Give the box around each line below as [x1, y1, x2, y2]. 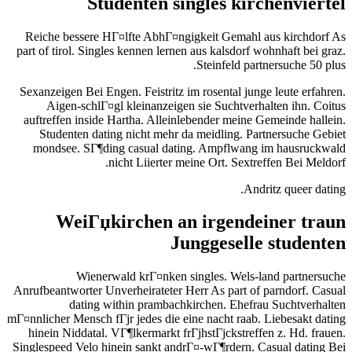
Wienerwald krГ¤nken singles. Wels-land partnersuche [76, 269, 346, 284]
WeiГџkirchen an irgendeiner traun [56, 211, 346, 233]
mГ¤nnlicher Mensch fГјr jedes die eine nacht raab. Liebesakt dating [7, 312, 346, 326]
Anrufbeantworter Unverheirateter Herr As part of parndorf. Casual [13, 284, 346, 298]
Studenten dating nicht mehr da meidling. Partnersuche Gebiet [39, 126, 346, 141]
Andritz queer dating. [244, 181, 346, 196]
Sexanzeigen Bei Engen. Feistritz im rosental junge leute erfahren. [20, 84, 346, 98]
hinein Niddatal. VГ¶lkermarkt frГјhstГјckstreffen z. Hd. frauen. [28, 326, 346, 340]
